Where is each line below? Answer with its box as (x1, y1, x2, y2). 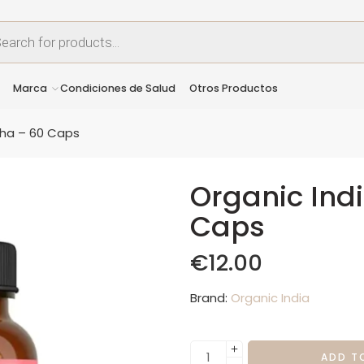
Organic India (231, 288, 310, 306)
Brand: (190, 288, 227, 306)
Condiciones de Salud (60, 80, 176, 95)
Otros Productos (188, 80, 278, 95)
